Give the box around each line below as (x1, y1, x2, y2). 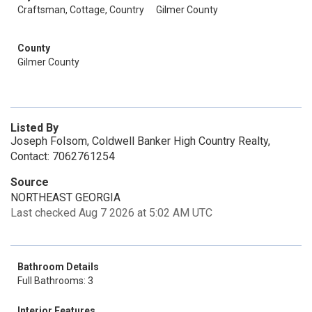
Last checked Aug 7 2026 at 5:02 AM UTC (10, 206, 212, 219)
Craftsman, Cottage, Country (17, 4, 144, 15)
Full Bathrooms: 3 (17, 275, 93, 286)
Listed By (10, 121, 58, 134)
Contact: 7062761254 (10, 150, 115, 163)
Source (10, 175, 49, 189)
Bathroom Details (17, 261, 99, 272)
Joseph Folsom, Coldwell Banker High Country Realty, (10, 134, 270, 148)
